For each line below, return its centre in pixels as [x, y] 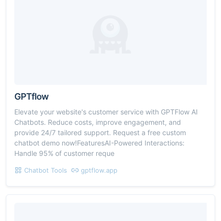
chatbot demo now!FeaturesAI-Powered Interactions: [99, 143]
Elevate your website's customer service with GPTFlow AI [106, 111]
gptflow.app [99, 170]
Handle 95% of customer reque [64, 153]
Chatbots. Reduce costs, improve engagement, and [98, 122]
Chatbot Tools [46, 170]
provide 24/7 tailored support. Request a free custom [100, 132]
